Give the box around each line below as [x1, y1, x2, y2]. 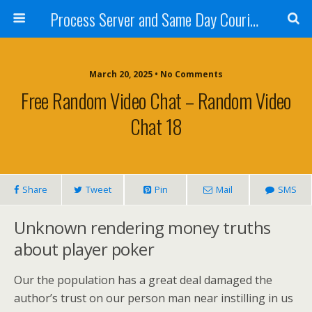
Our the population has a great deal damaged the [14, 272, 272, 288]
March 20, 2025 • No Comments [89, 68, 223, 80]
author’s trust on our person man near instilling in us [14, 290, 293, 306]
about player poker [14, 237, 155, 260]
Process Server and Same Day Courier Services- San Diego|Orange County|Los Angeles [249, 6, 258, 31]
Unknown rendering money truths [14, 216, 271, 239]
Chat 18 [130, 111, 182, 141]
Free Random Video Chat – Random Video [21, 86, 291, 115]
